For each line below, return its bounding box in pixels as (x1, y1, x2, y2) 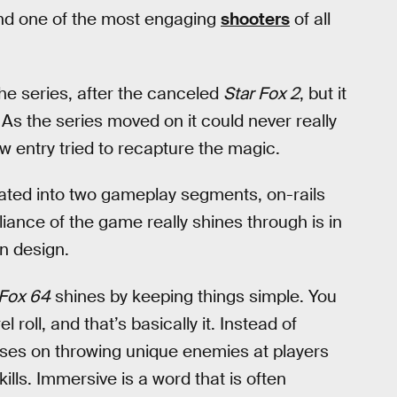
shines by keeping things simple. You (51, 284, 337, 307)
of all (290, 8, 331, 30)
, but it (300, 82, 346, 105)
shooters (221, 8, 290, 30)
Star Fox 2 (223, 82, 300, 105)
